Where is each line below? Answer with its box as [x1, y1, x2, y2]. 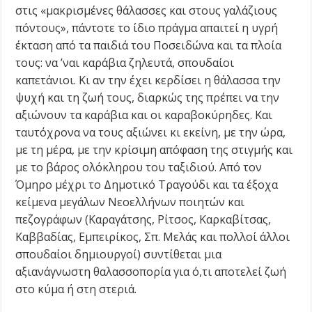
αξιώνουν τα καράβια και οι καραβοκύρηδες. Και [15, 107, 273, 123]
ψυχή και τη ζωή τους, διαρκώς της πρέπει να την [15, 89, 280, 105]
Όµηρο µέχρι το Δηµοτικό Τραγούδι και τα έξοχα [15, 176, 279, 192]
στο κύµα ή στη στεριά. [15, 281, 137, 297]
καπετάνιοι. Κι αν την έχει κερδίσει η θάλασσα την [15, 72, 281, 88]
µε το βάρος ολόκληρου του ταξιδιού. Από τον [15, 159, 263, 175]
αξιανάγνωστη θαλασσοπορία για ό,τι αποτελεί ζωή [15, 263, 287, 279]
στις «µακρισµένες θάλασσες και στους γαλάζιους [15, 2, 278, 18]
